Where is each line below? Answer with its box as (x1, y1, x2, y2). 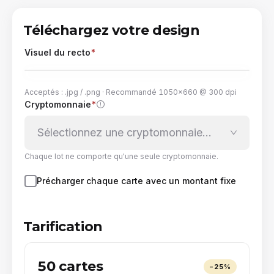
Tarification (23, 218, 103, 235)
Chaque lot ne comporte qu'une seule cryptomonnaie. (24, 152, 218, 161)
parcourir (116, 121, 158, 133)
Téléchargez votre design (23, 22, 200, 39)
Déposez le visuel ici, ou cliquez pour (52, 108, 222, 120)
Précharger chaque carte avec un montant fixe (37, 176, 236, 187)
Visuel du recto (24, 47, 91, 58)
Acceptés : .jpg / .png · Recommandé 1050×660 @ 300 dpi (24, 87, 237, 97)
